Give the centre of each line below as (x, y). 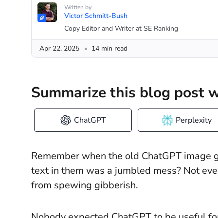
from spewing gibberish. (86, 185)
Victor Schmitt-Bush (96, 16)
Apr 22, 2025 (59, 48)
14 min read (109, 48)
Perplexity (193, 120)
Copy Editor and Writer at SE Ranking (121, 28)
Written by (78, 7)
